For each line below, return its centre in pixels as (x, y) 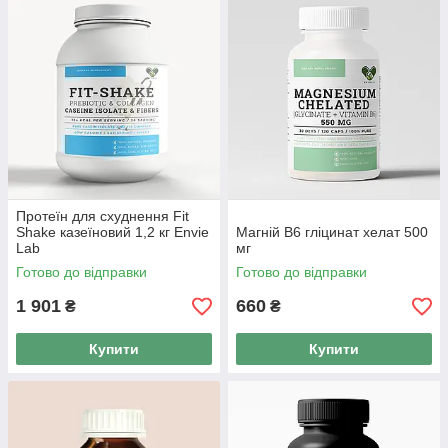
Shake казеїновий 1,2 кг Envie (112, 232)
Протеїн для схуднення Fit (102, 216)
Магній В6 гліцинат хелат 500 (332, 232)
